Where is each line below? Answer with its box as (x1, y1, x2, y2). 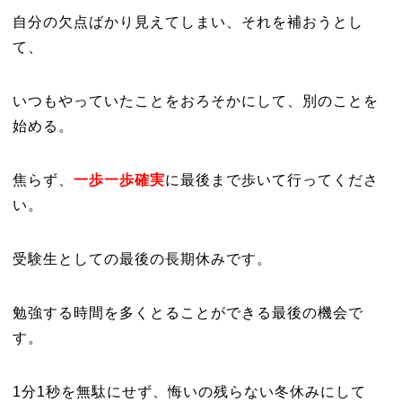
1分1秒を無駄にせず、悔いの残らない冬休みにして (12, 384, 366, 399)
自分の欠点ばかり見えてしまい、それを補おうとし (12, 14, 363, 30)
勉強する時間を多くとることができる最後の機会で (12, 305, 363, 320)
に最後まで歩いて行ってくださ (164, 172, 379, 188)
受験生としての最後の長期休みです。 (12, 251, 272, 267)
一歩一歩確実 (73, 172, 165, 188)
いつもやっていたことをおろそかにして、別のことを (12, 93, 379, 109)
